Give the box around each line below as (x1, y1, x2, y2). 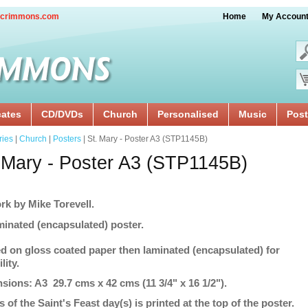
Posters (53, 134, 81, 144)
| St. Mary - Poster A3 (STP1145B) (81, 134, 208, 144)
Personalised (157, 109, 219, 120)
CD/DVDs (41, 109, 83, 120)
